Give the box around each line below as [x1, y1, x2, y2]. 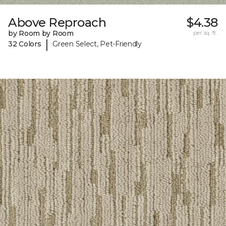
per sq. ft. [193, 28, 218, 36]
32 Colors [8, 39, 41, 49]
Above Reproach [8, 15, 106, 30]
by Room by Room [8, 28, 74, 38]
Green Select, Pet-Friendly [52, 39, 142, 49]
